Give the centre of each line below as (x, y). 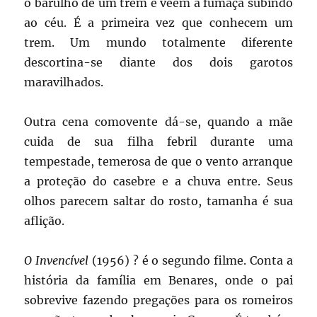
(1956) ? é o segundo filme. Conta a (191, 261)
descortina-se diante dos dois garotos (158, 63)
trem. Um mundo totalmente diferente (158, 43)
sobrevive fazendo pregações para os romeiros (158, 300)
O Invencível (57, 261)
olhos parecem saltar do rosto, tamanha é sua (158, 201)
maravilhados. (64, 82)
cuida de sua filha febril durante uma (158, 142)
